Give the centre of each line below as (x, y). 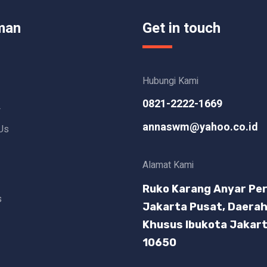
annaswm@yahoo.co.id (200, 127)
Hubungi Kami (170, 81)
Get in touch (181, 28)
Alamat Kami (168, 165)
